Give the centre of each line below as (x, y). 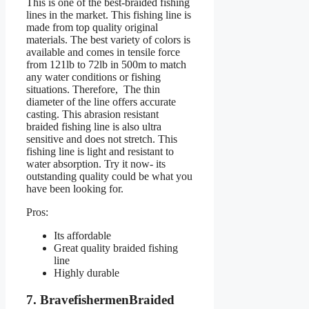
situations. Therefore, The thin (93, 90)
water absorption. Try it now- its (96, 164)
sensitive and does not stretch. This (102, 139)
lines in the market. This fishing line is (109, 15)
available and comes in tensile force (103, 52)
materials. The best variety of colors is (108, 40)
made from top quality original (92, 28)
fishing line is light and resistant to (100, 152)
